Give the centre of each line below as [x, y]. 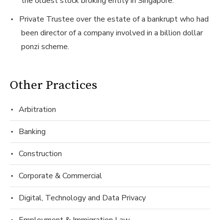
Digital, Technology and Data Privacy [82, 198]
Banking [32, 131]
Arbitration [37, 109]
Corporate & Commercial [60, 176]
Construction [40, 153]
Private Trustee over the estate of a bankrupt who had [114, 19]
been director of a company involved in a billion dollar [112, 33]
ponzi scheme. [45, 46]
